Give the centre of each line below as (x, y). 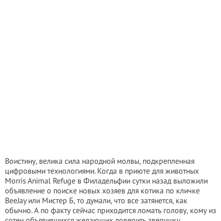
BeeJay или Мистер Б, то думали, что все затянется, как (96, 200)
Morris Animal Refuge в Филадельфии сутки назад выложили (106, 181)
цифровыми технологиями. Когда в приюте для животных (102, 171)
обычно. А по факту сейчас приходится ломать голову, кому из (110, 210)
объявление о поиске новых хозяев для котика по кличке (102, 190)
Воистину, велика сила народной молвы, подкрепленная (100, 161)
